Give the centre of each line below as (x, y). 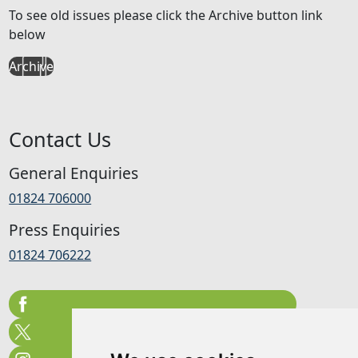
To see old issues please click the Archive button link (166, 15)
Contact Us (60, 139)
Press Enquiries (65, 229)
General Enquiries (74, 173)
